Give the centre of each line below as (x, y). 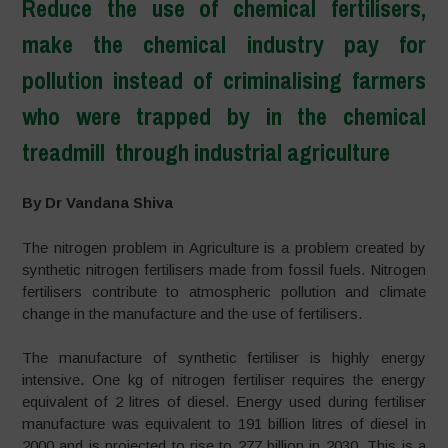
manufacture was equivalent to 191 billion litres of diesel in (224, 423)
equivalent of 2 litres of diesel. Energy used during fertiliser (224, 401)
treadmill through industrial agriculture (206, 152)
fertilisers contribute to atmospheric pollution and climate (224, 291)
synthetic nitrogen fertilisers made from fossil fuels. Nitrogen (224, 269)
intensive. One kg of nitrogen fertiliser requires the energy (224, 379)
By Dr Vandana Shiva (98, 202)
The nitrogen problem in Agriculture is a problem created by (224, 247)
